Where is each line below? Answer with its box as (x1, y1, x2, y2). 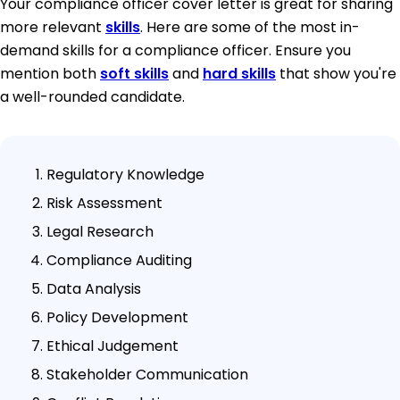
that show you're (276, 62, 396, 84)
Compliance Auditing (46, 249, 192, 271)
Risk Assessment (46, 192, 162, 213)
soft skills (100, 62, 169, 84)
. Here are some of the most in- (140, 16, 360, 37)
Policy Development (46, 306, 188, 328)
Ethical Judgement (46, 335, 179, 356)
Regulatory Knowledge (46, 163, 204, 185)
